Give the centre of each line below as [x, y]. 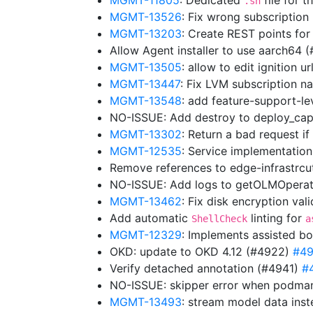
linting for [276, 218]
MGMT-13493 [146, 302]
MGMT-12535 [146, 151]
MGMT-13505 [146, 67]
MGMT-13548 [146, 101]
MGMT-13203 [146, 34]
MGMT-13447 [145, 84]
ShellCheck [219, 219]
